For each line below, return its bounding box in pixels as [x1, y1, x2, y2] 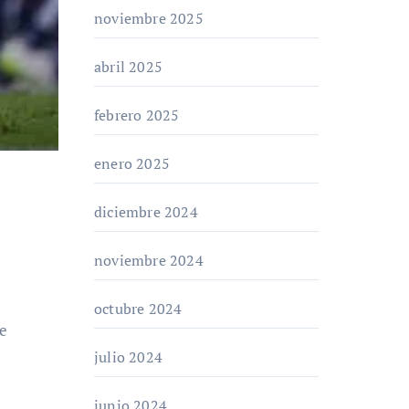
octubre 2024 [94, 299, 183, 319]
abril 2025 [94, 57, 163, 77]
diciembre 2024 [94, 202, 198, 222]
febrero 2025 [94, 105, 180, 125]
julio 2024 [94, 347, 163, 367]
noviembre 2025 [94, 8, 204, 28]
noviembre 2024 [94, 250, 204, 270]
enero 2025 [94, 153, 170, 173]
